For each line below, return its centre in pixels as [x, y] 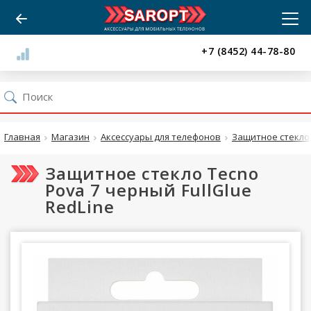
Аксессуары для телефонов [161, 137]
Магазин [70, 137]
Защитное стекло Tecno [152, 173]
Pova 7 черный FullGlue [149, 190]
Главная [22, 137]
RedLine [80, 207]
